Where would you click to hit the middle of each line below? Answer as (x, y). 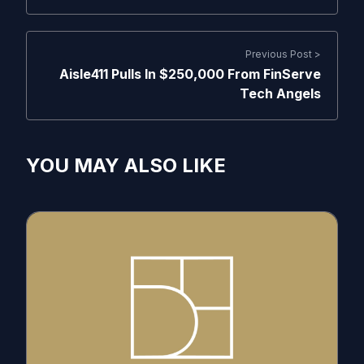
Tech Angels (280, 93)
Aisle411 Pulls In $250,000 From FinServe (190, 74)
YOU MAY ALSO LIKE (126, 165)
